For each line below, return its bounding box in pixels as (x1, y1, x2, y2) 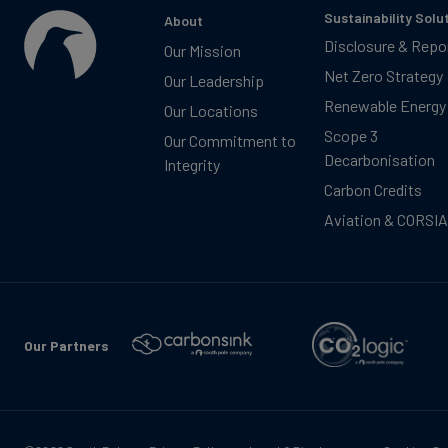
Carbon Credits (324, 179, 422, 199)
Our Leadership (164, 70, 264, 90)
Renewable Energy (324, 95, 446, 115)
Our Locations (164, 100, 258, 120)
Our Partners (24, 336, 109, 354)
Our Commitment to (164, 130, 296, 150)
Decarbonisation (324, 149, 435, 169)
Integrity (164, 154, 220, 174)
